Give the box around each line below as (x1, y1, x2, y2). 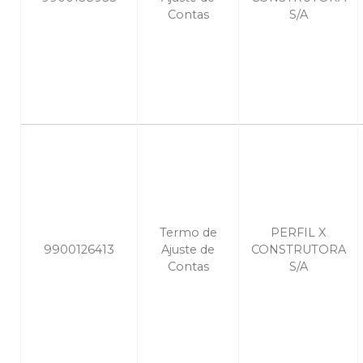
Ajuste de (161, 242, 215, 258)
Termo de (159, 225, 217, 241)
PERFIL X (271, 225, 326, 241)
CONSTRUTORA (250, 242, 346, 258)
